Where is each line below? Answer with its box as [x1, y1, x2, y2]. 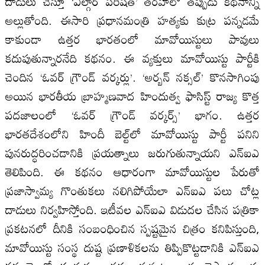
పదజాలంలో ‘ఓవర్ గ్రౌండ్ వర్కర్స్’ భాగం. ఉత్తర [5, 102, 260, 127]
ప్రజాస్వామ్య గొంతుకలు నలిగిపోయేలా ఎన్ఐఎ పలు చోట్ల [5, 178, 260, 202]
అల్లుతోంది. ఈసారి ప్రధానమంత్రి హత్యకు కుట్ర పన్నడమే [5, 8, 260, 32]
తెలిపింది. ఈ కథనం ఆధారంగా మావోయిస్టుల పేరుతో [5, 159, 260, 183]
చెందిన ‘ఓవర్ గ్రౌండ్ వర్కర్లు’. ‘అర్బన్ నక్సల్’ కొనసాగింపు [5, 64, 260, 89]
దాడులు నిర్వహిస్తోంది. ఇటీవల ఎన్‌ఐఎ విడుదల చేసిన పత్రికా [5, 197, 260, 221]
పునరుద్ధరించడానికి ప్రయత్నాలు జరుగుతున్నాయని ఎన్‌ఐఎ [5, 140, 260, 164]
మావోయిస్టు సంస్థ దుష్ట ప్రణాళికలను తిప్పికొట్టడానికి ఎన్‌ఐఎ [5, 235, 260, 259]
